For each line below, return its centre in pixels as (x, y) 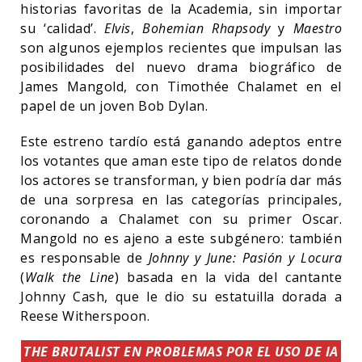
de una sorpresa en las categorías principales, (181, 199)
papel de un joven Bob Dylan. (116, 105)
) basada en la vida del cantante (228, 277)
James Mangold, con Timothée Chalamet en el (181, 86)
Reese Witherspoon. (87, 316)
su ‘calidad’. (62, 28)
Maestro (317, 28)
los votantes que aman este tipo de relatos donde (181, 160)
